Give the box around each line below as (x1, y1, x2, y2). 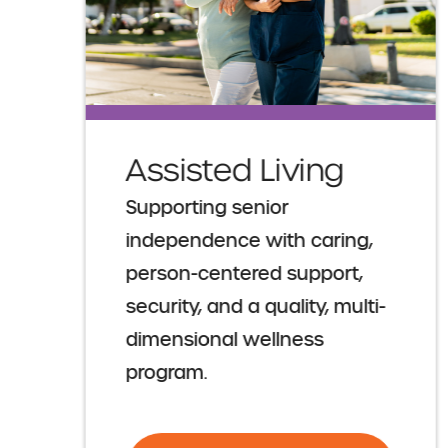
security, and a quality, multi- (125, 295, 386, 320)
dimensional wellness (125, 328, 324, 353)
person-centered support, (125, 262, 363, 287)
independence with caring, (125, 229, 373, 254)
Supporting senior (125, 196, 289, 221)
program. (125, 361, 208, 386)
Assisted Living (125, 151, 344, 191)
